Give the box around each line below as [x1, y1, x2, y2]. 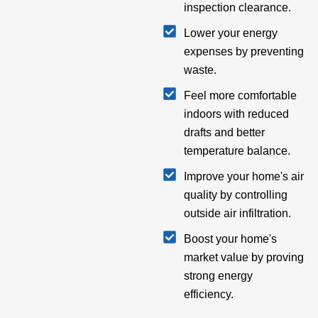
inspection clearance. [183, 1, 291, 14]
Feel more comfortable [183, 89, 297, 102]
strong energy [183, 270, 253, 283]
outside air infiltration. [183, 207, 291, 220]
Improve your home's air [183, 170, 304, 183]
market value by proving [183, 251, 304, 264]
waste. [183, 64, 216, 77]
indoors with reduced [183, 108, 289, 121]
